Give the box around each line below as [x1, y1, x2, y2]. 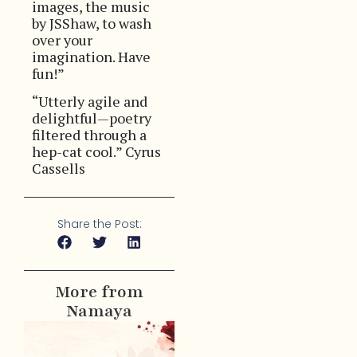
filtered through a [32, 125, 147, 145]
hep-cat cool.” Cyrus [32, 142, 161, 162]
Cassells [32, 159, 85, 178]
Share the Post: [57, 216, 142, 233]
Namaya [66, 299, 133, 323]
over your [32, 29, 92, 49]
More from [55, 280, 144, 304]
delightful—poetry [32, 108, 151, 128]
